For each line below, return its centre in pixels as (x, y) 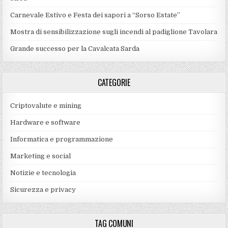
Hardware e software (46, 122)
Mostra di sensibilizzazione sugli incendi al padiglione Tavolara (114, 32)
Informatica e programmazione (62, 139)
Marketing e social (41, 156)
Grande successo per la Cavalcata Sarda (75, 48)
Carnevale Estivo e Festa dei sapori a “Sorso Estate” (95, 15)
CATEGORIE (114, 82)
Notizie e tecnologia (43, 173)
